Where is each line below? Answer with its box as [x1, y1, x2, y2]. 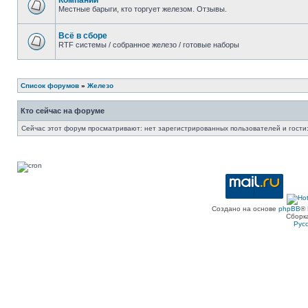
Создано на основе [212, 205, 278, 212]
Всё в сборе [58, 31, 107, 41]
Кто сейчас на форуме [21, 107, 104, 115]
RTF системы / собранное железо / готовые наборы [58, 41, 239, 49]
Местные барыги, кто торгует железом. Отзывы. [58, 5, 227, 13]
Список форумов [21, 82, 79, 89]
